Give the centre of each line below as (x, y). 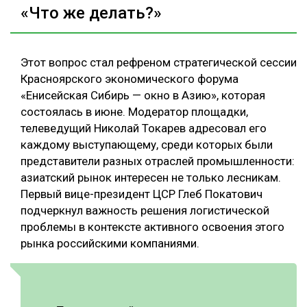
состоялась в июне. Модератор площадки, (134, 111)
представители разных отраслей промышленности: (158, 161)
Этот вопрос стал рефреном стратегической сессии (159, 62)
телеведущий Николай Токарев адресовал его (144, 128)
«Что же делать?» (91, 13)
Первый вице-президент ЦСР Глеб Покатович (142, 194)
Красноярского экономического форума (130, 78)
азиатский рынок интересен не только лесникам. (151, 177)
